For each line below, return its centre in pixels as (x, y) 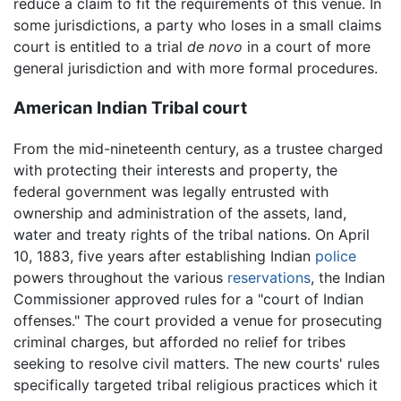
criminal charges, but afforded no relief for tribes (179, 341)
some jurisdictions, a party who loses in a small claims (197, 26)
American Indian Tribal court (130, 107)
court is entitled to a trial (100, 47)
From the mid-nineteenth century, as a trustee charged (198, 148)
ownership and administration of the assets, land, (180, 213)
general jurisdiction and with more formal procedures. (196, 68)
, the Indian (348, 277)
